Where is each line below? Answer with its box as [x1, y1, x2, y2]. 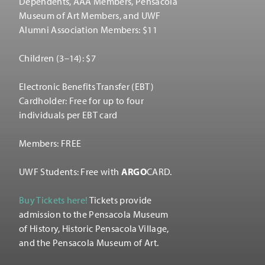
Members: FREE [19, 137, 82, 149]
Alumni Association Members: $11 [19, 23, 157, 35]
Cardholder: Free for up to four [19, 94, 144, 106]
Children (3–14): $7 [19, 51, 96, 64]
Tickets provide [88, 193, 152, 206]
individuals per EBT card [19, 108, 118, 121]
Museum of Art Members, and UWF [19, 9, 161, 21]
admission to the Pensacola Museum [19, 208, 169, 220]
